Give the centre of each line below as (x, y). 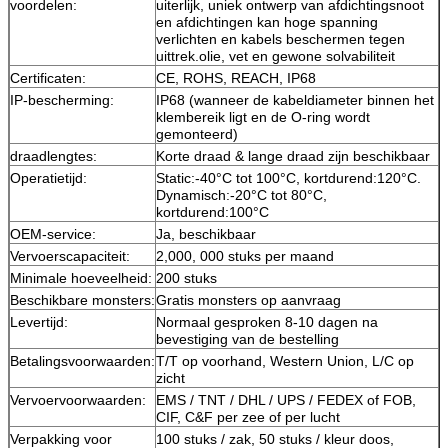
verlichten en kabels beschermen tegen (280, 38)
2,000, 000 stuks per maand (245, 255)
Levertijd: (39, 321)
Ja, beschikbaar (206, 233)
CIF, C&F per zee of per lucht (248, 416)
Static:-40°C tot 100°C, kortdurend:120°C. (288, 177)
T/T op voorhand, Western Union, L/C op (285, 360)
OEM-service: (53, 233)
